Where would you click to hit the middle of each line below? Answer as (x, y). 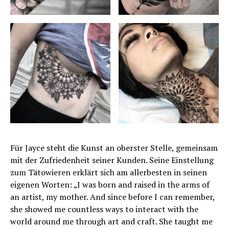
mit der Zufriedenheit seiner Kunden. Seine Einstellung (112, 160)
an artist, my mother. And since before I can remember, (112, 197)
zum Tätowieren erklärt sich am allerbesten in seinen (109, 173)
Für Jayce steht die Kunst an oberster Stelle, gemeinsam (114, 148)
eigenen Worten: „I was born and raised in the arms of (110, 185)
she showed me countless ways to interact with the (104, 209)
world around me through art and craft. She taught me (111, 222)
